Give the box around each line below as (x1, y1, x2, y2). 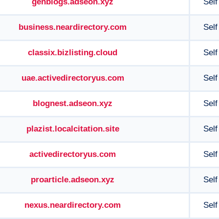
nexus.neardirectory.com (24, 200, 121, 210)
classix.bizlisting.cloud (28, 48, 117, 57)
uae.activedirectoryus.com (21, 73, 124, 83)
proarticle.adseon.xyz (31, 175, 114, 184)
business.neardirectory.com (19, 22, 127, 32)
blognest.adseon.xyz (33, 99, 112, 108)
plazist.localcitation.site (26, 124, 119, 133)
